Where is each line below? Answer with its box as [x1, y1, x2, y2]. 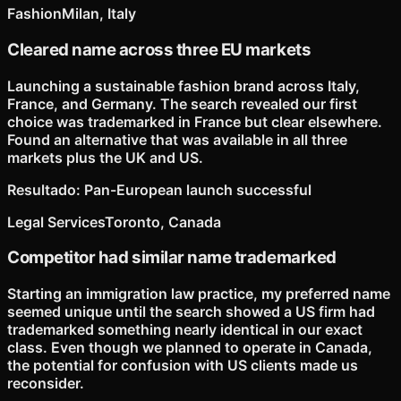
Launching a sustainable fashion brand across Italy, [7, 76, 360, 95]
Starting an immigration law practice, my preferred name [7, 285, 390, 303]
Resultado [7, 180, 76, 199]
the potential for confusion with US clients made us [7, 356, 358, 375]
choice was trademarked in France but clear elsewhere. [7, 112, 382, 131]
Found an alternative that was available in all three [7, 130, 347, 149]
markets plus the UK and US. [7, 148, 203, 166]
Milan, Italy [62, 4, 136, 23]
